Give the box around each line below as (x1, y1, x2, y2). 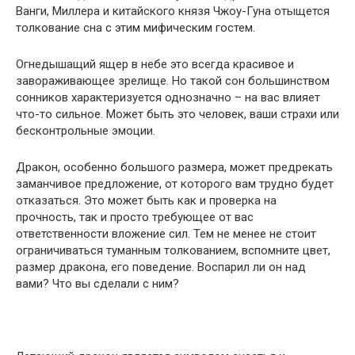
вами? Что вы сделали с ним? (16, 277, 179, 291)
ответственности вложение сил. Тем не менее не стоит (16, 227, 316, 241)
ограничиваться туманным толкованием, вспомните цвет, (16, 243, 330, 258)
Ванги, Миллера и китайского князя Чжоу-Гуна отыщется (16, 4, 330, 18)
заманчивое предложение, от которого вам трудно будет (16, 177, 334, 191)
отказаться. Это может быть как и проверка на (16, 193, 277, 208)
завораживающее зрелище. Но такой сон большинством (16, 74, 330, 88)
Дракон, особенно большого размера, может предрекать (16, 160, 333, 174)
